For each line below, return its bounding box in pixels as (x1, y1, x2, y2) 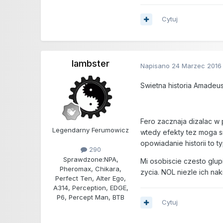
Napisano (140, 61, 172, 70)
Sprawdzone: (63, 155, 104, 163)
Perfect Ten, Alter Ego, (55, 174, 126, 182)
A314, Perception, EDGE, (53, 183, 128, 192)
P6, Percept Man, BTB (57, 193, 125, 201)
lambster (72, 58, 110, 69)
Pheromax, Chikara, (60, 164, 122, 173)
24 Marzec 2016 (172, 61, 222, 70)
